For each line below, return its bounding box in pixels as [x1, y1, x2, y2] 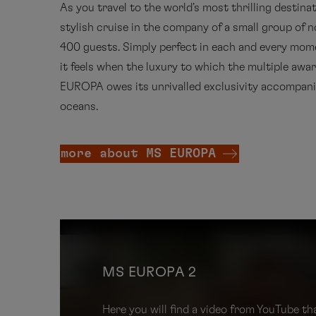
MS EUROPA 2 [102, 265, 197, 279]
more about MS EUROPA [61, 147, 217, 160]
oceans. [60, 101, 99, 112]
